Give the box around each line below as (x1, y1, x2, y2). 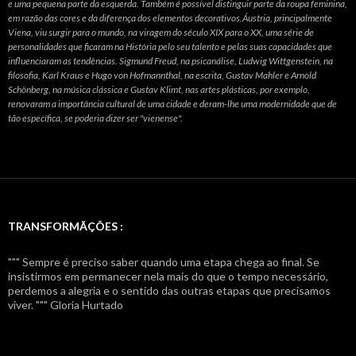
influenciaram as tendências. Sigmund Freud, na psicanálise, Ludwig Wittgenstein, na (8, 54, 333, 67)
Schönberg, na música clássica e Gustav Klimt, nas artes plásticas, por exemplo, (8, 83, 310, 95)
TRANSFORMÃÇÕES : (8, 219, 123, 233)
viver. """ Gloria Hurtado (8, 297, 123, 311)
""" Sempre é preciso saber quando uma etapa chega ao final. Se (8, 254, 319, 269)
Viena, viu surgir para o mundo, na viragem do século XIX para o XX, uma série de (8, 25, 314, 38)
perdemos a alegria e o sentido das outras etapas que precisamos (8, 283, 331, 297)
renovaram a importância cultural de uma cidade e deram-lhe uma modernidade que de (8, 97, 337, 110)
